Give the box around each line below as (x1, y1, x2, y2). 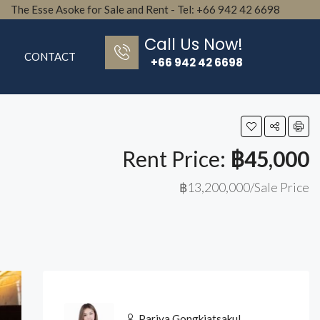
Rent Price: (122, 146, 230, 171)
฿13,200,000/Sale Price (179, 179, 309, 195)
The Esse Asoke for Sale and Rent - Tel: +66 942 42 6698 (11, 3, 280, 16)
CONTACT (24, 50, 76, 63)
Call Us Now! (144, 32, 244, 56)
